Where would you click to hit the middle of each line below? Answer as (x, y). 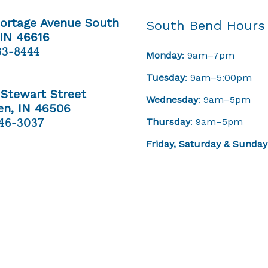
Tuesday (165, 77)
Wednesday (172, 100)
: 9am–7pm (208, 55)
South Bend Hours (205, 25)
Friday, (162, 144)
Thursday (168, 122)
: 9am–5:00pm (218, 77)
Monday (164, 55)
